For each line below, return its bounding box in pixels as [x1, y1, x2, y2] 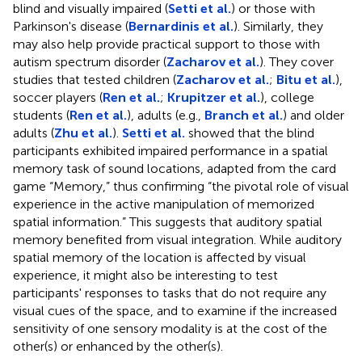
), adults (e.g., [127, 107, 204, 123]
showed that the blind [185, 124, 314, 141]
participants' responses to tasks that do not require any [13, 284, 326, 301]
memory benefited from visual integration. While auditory [13, 231, 342, 247]
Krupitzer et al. [167, 89, 260, 105]
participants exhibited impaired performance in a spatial [13, 142, 328, 158]
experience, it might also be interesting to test [13, 267, 278, 283]
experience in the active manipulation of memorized [13, 196, 314, 212]
